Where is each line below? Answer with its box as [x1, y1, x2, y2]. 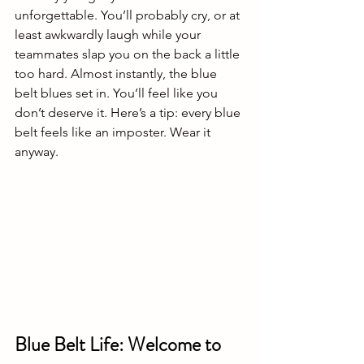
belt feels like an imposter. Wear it [15, 124, 214, 141]
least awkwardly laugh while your [15, 27, 204, 43]
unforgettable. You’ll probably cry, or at [15, 7, 243, 24]
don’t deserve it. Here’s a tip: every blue [15, 105, 244, 121]
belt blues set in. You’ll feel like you [15, 85, 221, 102]
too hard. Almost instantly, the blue [15, 66, 220, 82]
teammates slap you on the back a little [15, 46, 243, 63]
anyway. [15, 144, 58, 160]
